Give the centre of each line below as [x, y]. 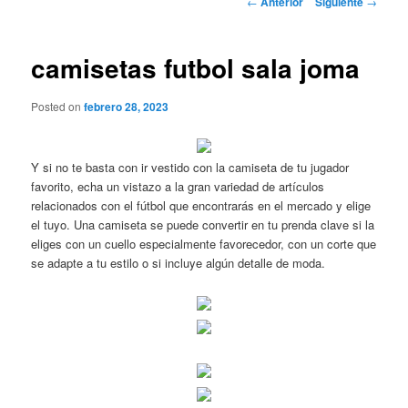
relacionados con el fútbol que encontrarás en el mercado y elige [201, 205]
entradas [269, 37]
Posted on [58, 106]
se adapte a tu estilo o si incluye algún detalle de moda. [178, 262]
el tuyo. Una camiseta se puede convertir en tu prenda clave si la [203, 224]
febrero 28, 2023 [127, 106]
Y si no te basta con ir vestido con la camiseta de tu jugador [190, 167]
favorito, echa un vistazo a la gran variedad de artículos [178, 186]
